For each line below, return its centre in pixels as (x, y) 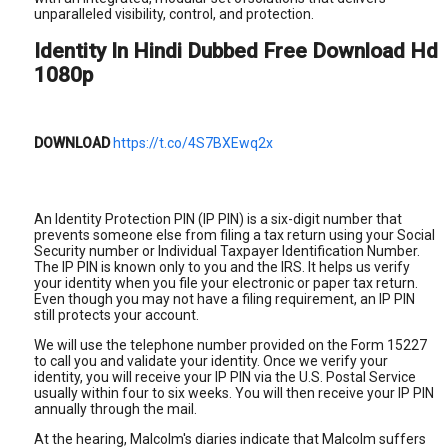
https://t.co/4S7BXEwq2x (193, 142)
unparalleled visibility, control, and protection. (174, 14)
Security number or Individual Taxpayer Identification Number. (227, 250)
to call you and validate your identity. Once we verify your (211, 360)
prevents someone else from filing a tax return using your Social (234, 234)
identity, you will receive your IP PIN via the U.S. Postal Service (225, 376)
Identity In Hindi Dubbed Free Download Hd (236, 51)
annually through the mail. (115, 408)
